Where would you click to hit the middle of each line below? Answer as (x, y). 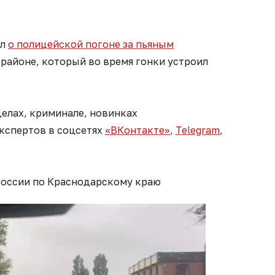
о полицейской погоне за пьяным (91, 44)
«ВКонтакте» (137, 130)
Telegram (198, 130)
